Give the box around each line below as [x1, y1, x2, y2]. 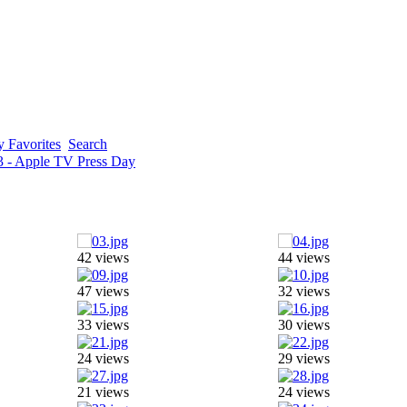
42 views [76, 250, 129, 265]
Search [68, 136, 107, 152]
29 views [277, 351, 330, 366]
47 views [76, 283, 129, 299]
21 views [76, 384, 129, 400]
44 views [277, 250, 330, 265]
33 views [76, 317, 129, 333]
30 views [277, 317, 330, 333]
